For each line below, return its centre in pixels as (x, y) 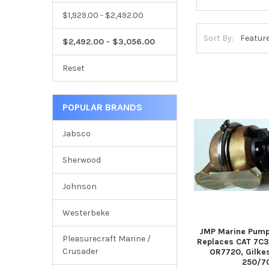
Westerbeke (86, 213)
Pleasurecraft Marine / (106, 239)
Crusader (80, 252)
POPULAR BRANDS (102, 107)
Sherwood (81, 160)
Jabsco (76, 133)
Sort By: (219, 38)
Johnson (79, 186)
